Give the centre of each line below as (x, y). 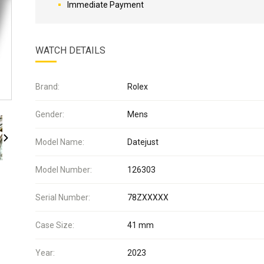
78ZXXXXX (148, 197)
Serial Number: (63, 197)
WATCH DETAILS (70, 50)
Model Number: (64, 170)
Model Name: (60, 142)
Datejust (143, 142)
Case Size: (55, 225)
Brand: (47, 87)
